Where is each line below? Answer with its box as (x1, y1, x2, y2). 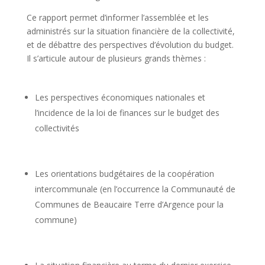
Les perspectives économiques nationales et (34, 91, 205, 103)
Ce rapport (26, 11, 70, 23)
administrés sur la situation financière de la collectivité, (26, 25, 235, 37)
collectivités (34, 122, 79, 134)
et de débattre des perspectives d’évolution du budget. (26, 38, 234, 50)
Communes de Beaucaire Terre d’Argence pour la (34, 198, 224, 210)
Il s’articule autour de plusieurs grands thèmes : (26, 52, 206, 64)
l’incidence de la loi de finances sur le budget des (34, 106, 219, 118)
